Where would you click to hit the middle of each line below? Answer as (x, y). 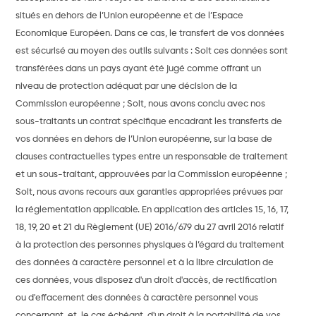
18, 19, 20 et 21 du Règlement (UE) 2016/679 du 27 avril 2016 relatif (150, 228)
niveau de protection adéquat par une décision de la (127, 87)
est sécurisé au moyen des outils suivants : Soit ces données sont (152, 51)
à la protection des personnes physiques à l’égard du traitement (150, 245)
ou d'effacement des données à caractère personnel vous (137, 298)
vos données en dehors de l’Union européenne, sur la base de (144, 140)
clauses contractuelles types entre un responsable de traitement (152, 157)
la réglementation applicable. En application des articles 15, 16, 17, (152, 210)
